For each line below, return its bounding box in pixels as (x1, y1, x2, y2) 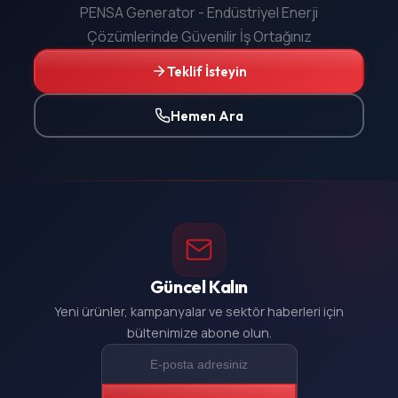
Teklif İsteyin (167, 62, 247, 80)
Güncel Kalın (149, 275, 249, 298)
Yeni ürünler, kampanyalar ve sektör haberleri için (54, 303, 344, 321)
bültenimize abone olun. (126, 324, 272, 342)
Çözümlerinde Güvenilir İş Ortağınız (86, 27, 312, 47)
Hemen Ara (171, 107, 243, 124)
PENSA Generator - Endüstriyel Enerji (80, 3, 318, 23)
